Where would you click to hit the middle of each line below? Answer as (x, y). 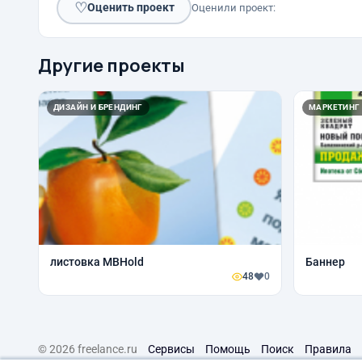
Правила (328, 349)
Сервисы (171, 349)
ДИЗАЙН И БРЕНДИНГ (98, 107)
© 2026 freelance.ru (88, 349)
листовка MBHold (97, 261)
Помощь (228, 349)
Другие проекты (112, 65)
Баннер (325, 261)
